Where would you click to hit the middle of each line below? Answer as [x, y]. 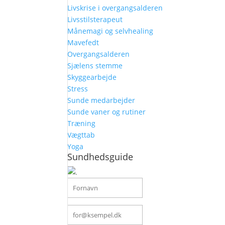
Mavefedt [83, 42]
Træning [82, 123]
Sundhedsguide [100, 157]
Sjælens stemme [95, 66]
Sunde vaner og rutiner [107, 112]
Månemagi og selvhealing [110, 31]
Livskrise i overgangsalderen [115, 8]
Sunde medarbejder [101, 100]
